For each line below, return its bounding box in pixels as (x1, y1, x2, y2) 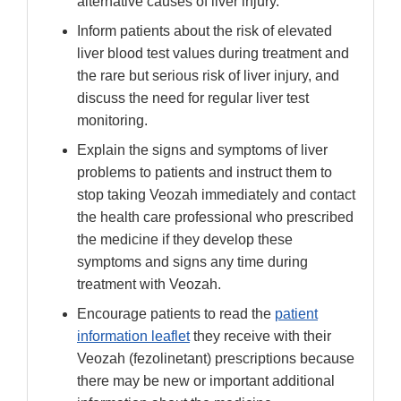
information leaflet (77, 328, 190, 345)
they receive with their (190, 328, 331, 345)
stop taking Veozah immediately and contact (77, 187, 355, 203)
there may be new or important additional (77, 373, 335, 389)
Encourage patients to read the (77, 306, 275, 322)
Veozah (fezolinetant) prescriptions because (77, 351, 354, 367)
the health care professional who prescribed (77, 209, 354, 226)
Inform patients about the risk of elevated (77, 23, 332, 39)
